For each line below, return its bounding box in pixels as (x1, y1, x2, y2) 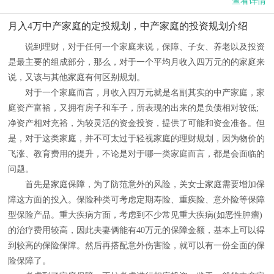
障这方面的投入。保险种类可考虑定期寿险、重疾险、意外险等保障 (8, 195, 265, 204)
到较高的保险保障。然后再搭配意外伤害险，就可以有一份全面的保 (8, 241, 265, 250)
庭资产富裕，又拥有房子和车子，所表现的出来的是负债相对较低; (8, 103, 259, 113)
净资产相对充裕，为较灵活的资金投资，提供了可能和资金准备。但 (8, 119, 265, 128)
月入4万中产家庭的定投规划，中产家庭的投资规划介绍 (8, 21, 248, 31)
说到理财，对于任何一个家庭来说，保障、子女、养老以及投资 (8, 42, 265, 51)
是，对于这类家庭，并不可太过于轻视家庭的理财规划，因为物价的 (8, 134, 265, 143)
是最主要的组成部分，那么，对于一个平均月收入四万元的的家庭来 (8, 57, 265, 67)
